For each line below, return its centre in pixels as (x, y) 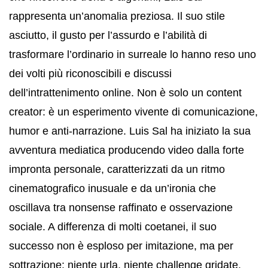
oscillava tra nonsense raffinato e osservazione (121, 207)
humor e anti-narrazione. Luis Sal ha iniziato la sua (130, 131)
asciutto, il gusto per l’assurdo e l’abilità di (108, 35)
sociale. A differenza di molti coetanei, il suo (113, 226)
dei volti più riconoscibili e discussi (90, 73)
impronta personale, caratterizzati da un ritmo (117, 169)
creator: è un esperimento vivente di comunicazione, (133, 112)
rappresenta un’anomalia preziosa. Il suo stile (117, 16)
